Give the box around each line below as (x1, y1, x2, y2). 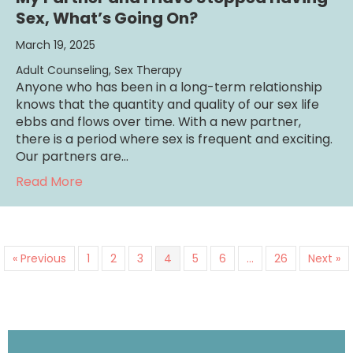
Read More (16, 172, 83, 191)
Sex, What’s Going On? (16, 6, 198, 29)
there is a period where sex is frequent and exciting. (16, 129, 333, 148)
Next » (308, 250, 340, 266)
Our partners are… (16, 147, 128, 165)
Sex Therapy (114, 61, 182, 78)
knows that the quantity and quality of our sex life (16, 95, 319, 113)
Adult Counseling (16, 61, 109, 78)
